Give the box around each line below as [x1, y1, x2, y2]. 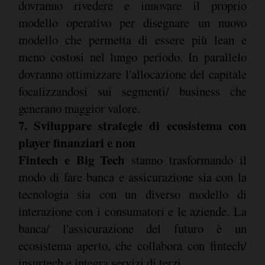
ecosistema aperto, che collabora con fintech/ [18, 237, 247, 254]
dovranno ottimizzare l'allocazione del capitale [18, 65, 247, 82]
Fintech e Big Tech [18, 150, 131, 169]
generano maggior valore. [18, 99, 143, 117]
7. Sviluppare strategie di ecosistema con [18, 116, 247, 134]
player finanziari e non [18, 133, 135, 151]
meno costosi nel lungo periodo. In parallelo [18, 48, 247, 65]
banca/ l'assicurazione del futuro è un [18, 219, 247, 237]
